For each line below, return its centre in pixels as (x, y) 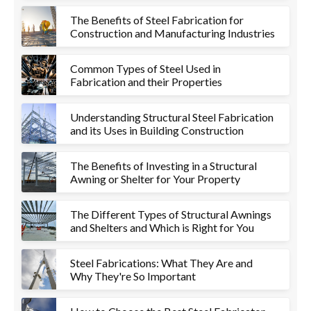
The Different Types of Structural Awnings (171, 214)
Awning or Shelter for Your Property (155, 179)
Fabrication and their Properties (146, 82)
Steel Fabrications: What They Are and (161, 263)
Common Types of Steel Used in (145, 68)
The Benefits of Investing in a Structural (163, 166)
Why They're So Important (133, 276)
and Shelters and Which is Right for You (162, 227)
